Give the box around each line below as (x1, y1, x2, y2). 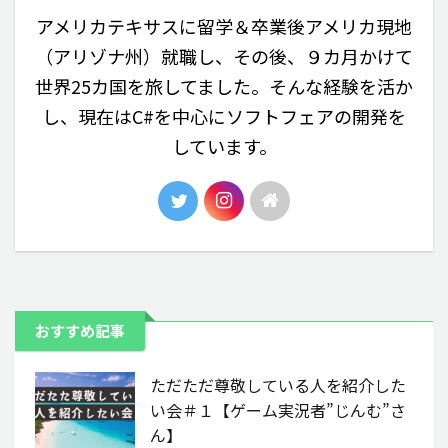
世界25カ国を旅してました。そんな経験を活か (35, 72, 413, 99)
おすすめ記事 (35, 319, 125, 341)
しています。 (171, 132, 277, 159)
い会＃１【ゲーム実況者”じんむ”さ (150, 397, 406, 422)
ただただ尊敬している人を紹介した (150, 372, 406, 397)
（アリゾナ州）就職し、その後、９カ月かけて (35, 42, 413, 69)
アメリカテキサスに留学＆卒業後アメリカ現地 (36, 12, 412, 39)
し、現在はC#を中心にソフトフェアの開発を (42, 102, 406, 129)
